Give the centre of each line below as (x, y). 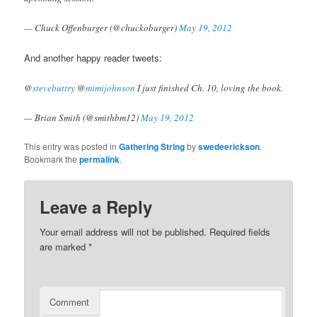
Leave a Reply (96, 207)
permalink (100, 159)
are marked (64, 247)
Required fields (239, 232)
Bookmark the (52, 158)
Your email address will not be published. (123, 232)
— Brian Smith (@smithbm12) (83, 117)
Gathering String (152, 146)
